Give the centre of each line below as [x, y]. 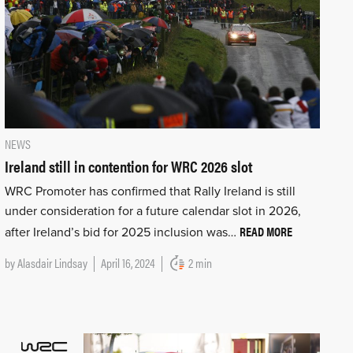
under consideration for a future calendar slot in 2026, [152, 211]
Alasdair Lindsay [52, 262]
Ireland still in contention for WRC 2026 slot [128, 165]
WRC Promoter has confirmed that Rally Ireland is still [150, 191]
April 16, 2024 [128, 262]
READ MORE [266, 231]
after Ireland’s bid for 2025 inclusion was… [122, 232]
